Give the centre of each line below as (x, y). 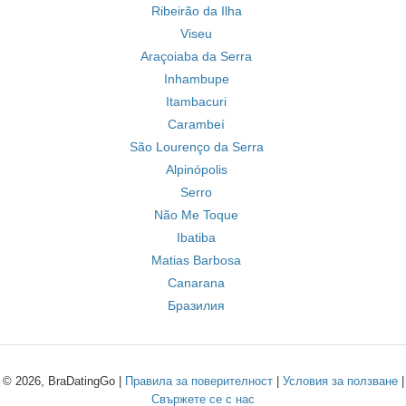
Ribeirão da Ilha (196, 11)
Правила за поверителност (198, 381)
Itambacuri (196, 101)
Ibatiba (196, 237)
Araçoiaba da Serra (196, 56)
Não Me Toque (196, 215)
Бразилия (196, 305)
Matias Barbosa (196, 260)
